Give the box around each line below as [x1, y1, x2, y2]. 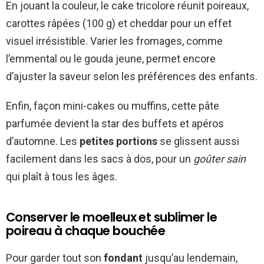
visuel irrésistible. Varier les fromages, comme [6, 34, 223, 47]
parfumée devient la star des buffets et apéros [6, 117, 224, 130]
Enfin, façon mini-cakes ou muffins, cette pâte [6, 99, 219, 112]
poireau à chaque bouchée [6, 222, 166, 239]
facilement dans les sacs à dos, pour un [6, 152, 193, 165]
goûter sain [193, 152, 246, 165]
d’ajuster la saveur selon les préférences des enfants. [6, 70, 258, 82]
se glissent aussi [157, 134, 239, 147]
